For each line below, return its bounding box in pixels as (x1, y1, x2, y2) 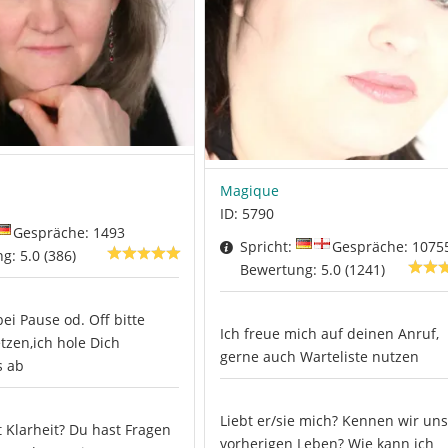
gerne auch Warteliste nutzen (219, 347, 419, 367)
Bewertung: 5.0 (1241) (239, 260, 385, 280)
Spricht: (239, 237, 296, 257)
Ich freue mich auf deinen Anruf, (219, 324, 439, 344)
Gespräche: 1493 (12, 223, 125, 243)
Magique (219, 180, 279, 200)
